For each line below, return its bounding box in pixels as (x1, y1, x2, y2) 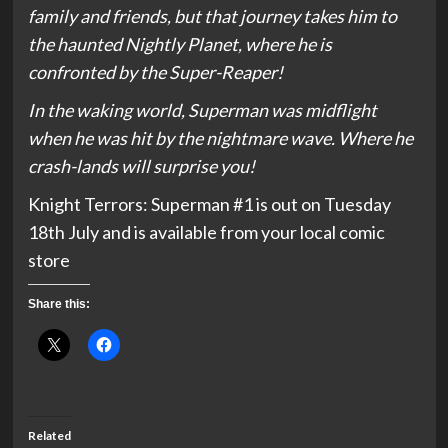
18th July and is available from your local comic (27, 220, 385, 243)
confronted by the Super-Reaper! (27, 60, 283, 83)
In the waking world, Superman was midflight (27, 98, 377, 121)
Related (27, 427, 71, 443)
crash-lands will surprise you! (27, 154, 255, 177)
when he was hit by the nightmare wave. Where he (27, 126, 413, 149)
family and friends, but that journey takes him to (27, 4, 397, 27)
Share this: (27, 296, 90, 311)
